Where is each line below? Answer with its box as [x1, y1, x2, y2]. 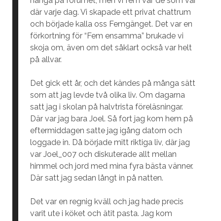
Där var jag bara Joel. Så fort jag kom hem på [30, 114, 193, 123]
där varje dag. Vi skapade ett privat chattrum [30, 7, 191, 17]
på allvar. [30, 55, 62, 64]
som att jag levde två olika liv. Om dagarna [30, 90, 185, 100]
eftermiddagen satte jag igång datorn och [30, 126, 182, 135]
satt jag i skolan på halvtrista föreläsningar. [30, 102, 183, 111]
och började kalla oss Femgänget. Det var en [30, 19, 192, 29]
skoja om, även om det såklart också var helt [30, 43, 192, 52]
